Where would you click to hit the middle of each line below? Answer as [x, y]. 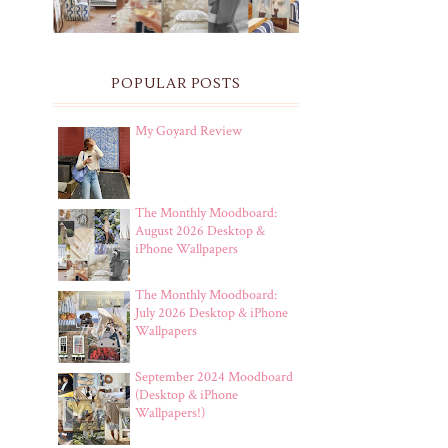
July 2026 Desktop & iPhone [211, 312]
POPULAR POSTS [176, 83]
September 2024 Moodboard [214, 376]
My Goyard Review [188, 130]
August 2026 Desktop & [200, 230]
